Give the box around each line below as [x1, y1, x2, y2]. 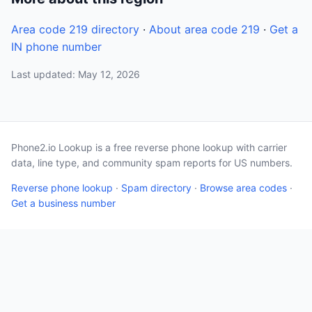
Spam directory [121, 182, 192, 194]
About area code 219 [149, 22, 260, 36]
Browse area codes [200, 182, 287, 194]
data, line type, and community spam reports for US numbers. [11, 157, 292, 169]
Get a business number [11, 197, 116, 209]
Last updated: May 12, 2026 [11, 68, 140, 80]
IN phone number [11, 40, 102, 54]
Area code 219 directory [11, 22, 139, 36]
